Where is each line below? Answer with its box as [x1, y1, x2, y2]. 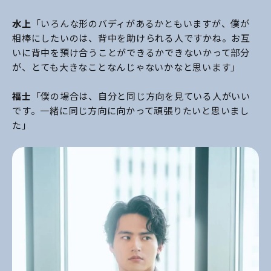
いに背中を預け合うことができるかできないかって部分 [12, 46, 250, 59]
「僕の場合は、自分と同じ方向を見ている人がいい [31, 90, 250, 102]
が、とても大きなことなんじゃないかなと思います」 [12, 60, 240, 73]
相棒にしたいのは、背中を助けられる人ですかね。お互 [12, 31, 250, 44]
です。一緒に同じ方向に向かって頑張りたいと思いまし [12, 104, 249, 117]
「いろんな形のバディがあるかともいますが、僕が [31, 17, 250, 30]
